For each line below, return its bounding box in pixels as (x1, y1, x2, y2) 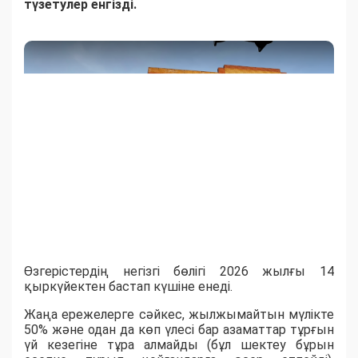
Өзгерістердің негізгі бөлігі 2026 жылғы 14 (24, 263, 334, 279)
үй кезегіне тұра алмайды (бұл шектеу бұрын (24, 336, 334, 352)
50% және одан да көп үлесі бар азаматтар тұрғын (24, 321, 334, 337)
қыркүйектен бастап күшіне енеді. (24, 278, 233, 294)
